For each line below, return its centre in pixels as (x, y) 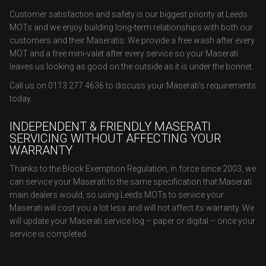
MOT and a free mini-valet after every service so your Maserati (124, 53)
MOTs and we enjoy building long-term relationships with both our (131, 27)
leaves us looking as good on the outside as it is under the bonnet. (132, 66)
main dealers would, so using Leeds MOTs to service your (117, 195)
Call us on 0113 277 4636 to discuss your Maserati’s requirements (133, 85)
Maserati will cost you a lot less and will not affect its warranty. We (132, 208)
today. (21, 99)
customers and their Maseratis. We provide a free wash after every (132, 40)
